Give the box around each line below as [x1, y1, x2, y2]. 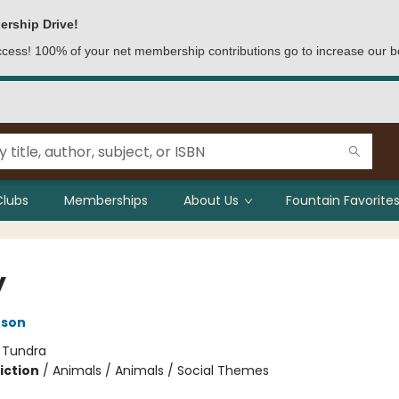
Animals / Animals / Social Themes [52, 362, 269, 379]
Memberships [64, 191, 148, 209]
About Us [183, 191, 239, 209]
